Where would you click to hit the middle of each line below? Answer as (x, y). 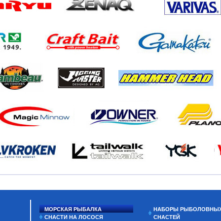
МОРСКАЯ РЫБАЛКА (73, 209)
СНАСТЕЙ (167, 217)
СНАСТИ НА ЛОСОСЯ (74, 217)
